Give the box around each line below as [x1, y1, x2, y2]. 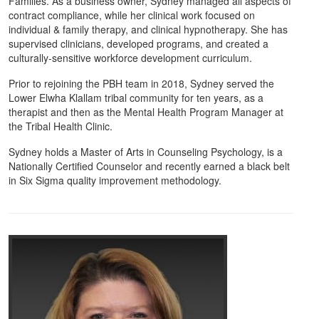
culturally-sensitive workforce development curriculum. [9, 51, 252, 65]
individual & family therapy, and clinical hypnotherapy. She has [9, 22, 288, 36]
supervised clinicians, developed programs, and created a [9, 36, 268, 51]
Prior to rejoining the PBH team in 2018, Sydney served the [9, 76, 274, 90]
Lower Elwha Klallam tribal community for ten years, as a [9, 90, 263, 105]
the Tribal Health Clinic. [9, 119, 113, 133]
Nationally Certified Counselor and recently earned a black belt [9, 159, 290, 173]
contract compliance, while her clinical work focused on [9, 8, 255, 22]
